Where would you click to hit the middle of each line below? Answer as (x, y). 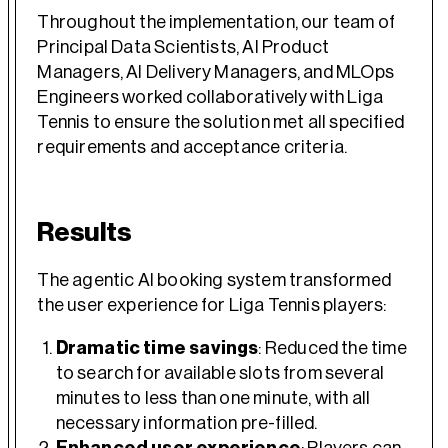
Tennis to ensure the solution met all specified (221, 121)
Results (84, 232)
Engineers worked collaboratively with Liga (210, 96)
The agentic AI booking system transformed (214, 280)
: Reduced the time (332, 348)
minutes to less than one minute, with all (213, 398)
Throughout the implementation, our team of (216, 21)
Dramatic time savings (157, 348)
